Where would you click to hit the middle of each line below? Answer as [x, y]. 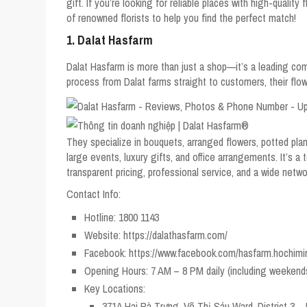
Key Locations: [115, 288]
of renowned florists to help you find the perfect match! [181, 17]
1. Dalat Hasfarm [110, 40]
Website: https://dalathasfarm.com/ [156, 235]
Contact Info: [94, 194]
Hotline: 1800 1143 [122, 217]
